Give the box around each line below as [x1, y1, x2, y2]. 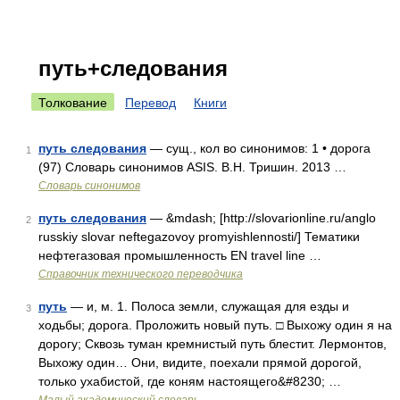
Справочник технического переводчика [38, 268, 243, 280]
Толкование [38, 96, 107, 110]
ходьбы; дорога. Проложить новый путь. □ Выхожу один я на [38, 318, 392, 332]
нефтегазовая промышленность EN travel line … [38, 248, 321, 262]
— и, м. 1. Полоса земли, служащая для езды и [67, 299, 349, 313]
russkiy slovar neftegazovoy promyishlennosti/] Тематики [38, 229, 360, 244]
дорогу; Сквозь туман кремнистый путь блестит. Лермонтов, [38, 337, 387, 351]
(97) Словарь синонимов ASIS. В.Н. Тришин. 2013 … [38, 160, 346, 174]
